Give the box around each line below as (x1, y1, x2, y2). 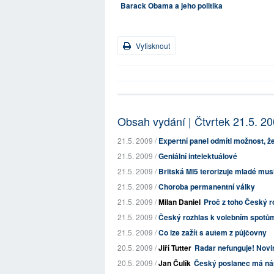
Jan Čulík (158, 257, 191, 268)
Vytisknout (134, 40, 170, 51)
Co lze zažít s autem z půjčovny (158, 227, 267, 238)
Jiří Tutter (158, 242, 191, 253)
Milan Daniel (158, 196, 201, 207)
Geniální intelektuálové (158, 150, 237, 161)
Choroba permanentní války (158, 181, 255, 192)
